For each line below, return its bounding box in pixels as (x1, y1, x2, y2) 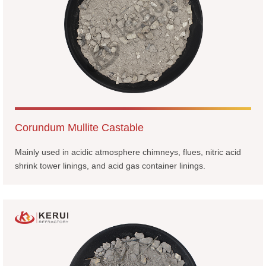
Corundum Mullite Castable (15, 121, 144, 134)
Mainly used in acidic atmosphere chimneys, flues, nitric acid (15, 147, 241, 157)
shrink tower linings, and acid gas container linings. (15, 160, 205, 170)
